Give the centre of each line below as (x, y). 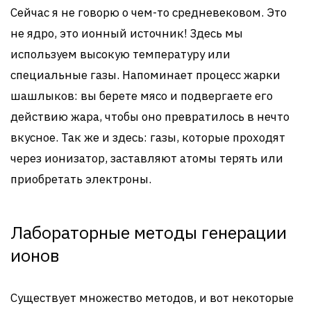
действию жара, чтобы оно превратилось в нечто (150, 117)
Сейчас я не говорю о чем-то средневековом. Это (149, 12)
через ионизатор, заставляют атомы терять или (147, 158)
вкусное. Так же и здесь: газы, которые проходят (148, 137)
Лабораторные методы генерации (149, 232)
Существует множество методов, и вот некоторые (152, 298)
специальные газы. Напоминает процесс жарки (145, 75)
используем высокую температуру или (120, 54)
